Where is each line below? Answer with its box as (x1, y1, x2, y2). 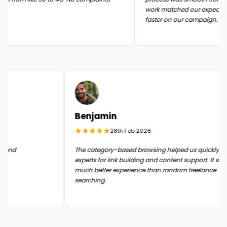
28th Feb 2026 (116, 127, 158, 135)
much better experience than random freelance (81, 166, 222, 174)
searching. (81, 176, 112, 184)
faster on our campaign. (139, 15, 212, 24)
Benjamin (81, 110, 123, 122)
